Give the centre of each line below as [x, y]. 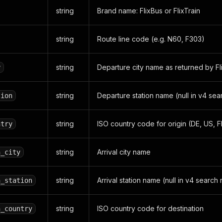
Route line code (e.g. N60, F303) [151, 39]
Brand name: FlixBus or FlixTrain [149, 11]
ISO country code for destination [150, 208]
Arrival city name [124, 152]
